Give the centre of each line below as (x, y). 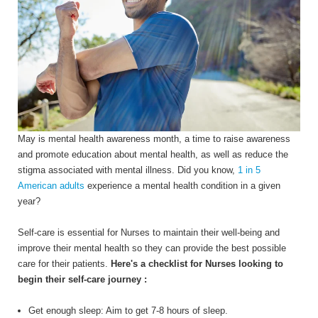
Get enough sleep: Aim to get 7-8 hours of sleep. (128, 311)
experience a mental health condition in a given (182, 186)
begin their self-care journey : (82, 280)
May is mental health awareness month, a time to (121, 139)
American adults (51, 186)
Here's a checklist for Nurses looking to (196, 264)
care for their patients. (63, 264)
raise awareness (257, 139)
